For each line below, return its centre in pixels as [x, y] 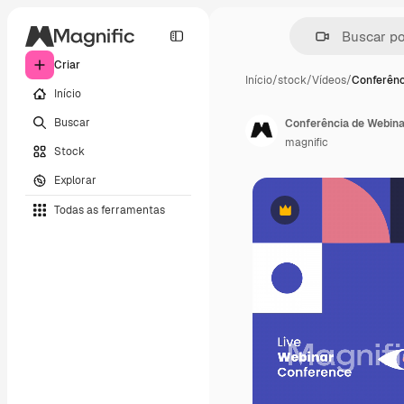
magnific [307, 142]
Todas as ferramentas [110, 210]
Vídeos [329, 80]
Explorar [75, 180]
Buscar [72, 122]
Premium [307, 217]
